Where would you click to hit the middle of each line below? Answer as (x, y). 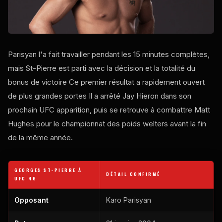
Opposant (31, 200)
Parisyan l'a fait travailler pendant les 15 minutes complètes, (109, 54)
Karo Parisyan (129, 200)
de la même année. (40, 137)
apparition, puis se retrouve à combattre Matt (132, 110)
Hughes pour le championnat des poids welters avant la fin (107, 123)
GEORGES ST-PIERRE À (48, 170)
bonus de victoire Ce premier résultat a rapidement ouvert (106, 82)
